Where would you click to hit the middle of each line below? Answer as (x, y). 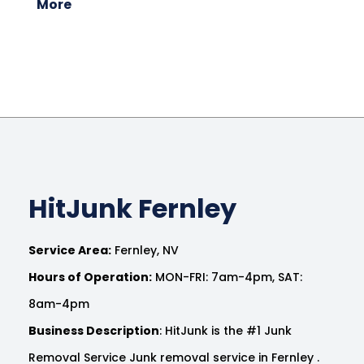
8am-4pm (59, 303)
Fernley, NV (145, 250)
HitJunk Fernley (132, 208)
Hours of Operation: (90, 277)
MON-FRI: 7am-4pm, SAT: (227, 277)
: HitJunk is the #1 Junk (225, 330)
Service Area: (70, 250)
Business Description (94, 330)
